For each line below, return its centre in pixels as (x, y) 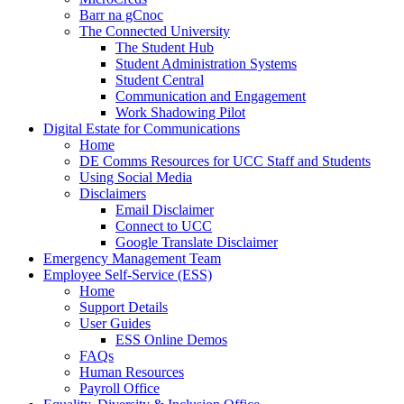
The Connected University (155, 32)
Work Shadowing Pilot (180, 113)
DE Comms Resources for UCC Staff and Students (225, 161)
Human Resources (132, 372)
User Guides (115, 324)
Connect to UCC (164, 226)
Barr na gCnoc (121, 15)
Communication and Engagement (211, 96)
